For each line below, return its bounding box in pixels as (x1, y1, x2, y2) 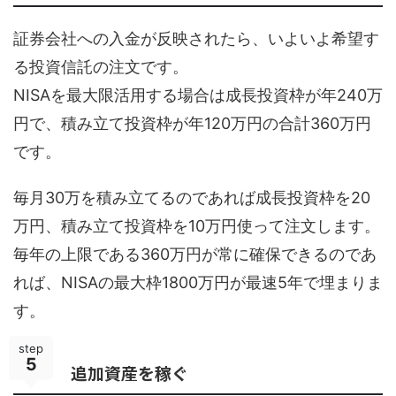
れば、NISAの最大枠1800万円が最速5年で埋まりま (13, 273, 383, 293)
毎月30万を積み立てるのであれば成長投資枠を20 (13, 188, 370, 208)
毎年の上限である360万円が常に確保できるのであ (13, 245, 377, 264)
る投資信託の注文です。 (13, 57, 188, 77)
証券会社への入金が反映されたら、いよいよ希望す (13, 29, 379, 49)
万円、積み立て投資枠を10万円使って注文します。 (13, 217, 380, 236)
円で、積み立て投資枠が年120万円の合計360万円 (13, 114, 371, 133)
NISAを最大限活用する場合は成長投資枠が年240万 (13, 86, 383, 105)
